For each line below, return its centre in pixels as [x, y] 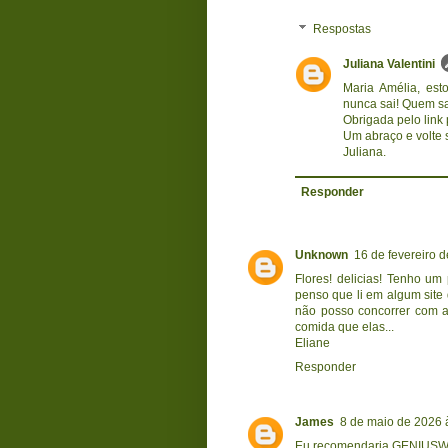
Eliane [312, 342]
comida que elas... [344, 326]
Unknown [321, 254]
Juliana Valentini [389, 63]
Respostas [342, 29]
